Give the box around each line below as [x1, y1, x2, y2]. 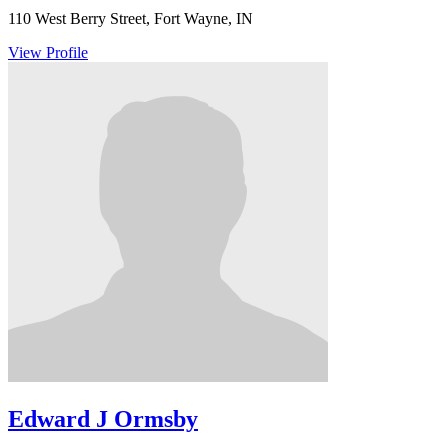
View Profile [8, 44, 88, 61]
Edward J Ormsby [8, 405, 198, 432]
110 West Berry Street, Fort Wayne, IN [8, 10, 253, 27]
